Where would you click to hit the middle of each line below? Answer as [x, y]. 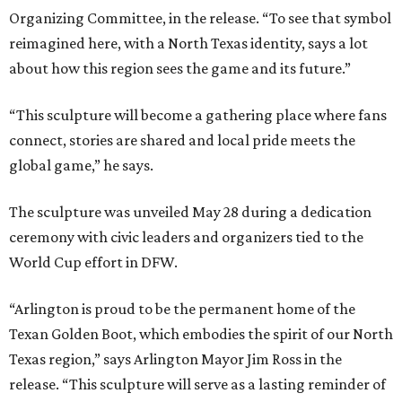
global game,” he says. [81, 166]
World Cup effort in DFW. [93, 262]
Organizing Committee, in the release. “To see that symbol [200, 18]
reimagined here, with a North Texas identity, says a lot [188, 44]
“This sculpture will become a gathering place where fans [198, 115]
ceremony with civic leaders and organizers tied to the [186, 237]
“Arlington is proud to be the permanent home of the [182, 309]
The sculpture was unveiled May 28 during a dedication [190, 212]
